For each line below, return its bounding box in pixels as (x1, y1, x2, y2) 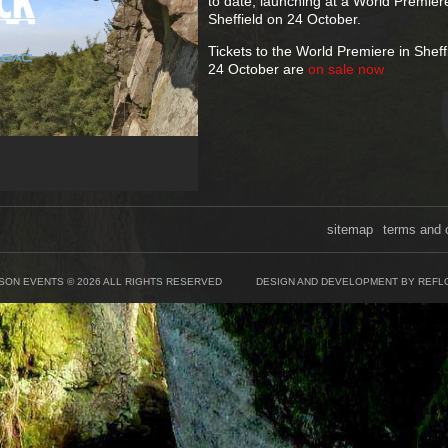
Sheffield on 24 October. (208, 11, 361, 27)
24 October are (208, 61, 308, 77)
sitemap (327, 222, 373, 237)
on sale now (308, 61, 384, 77)
